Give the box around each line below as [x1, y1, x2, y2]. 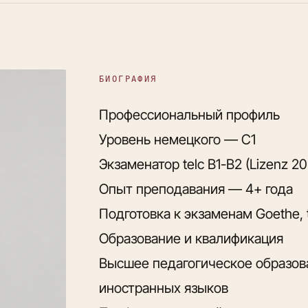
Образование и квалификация [99, 230, 283, 247]
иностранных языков [99, 280, 228, 296]
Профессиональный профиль [99, 107, 280, 123]
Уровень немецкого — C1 [99, 131, 256, 148]
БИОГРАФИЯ [99, 74, 157, 84]
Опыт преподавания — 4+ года [99, 181, 293, 197]
